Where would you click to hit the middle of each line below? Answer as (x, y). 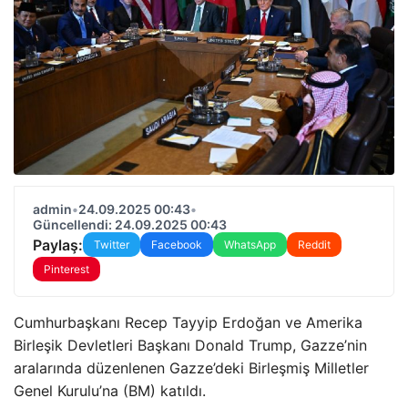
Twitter (112, 245)
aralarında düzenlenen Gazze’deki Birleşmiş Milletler (191, 368)
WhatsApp (250, 245)
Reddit (314, 245)
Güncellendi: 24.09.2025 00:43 (130, 224)
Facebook (177, 245)
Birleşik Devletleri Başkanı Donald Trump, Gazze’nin (190, 345)
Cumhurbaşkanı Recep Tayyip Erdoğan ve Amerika (188, 322)
